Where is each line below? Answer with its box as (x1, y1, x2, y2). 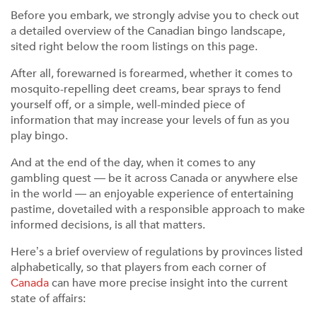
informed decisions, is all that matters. (11, 217, 205, 233)
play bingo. (11, 128, 68, 144)
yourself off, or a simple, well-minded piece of (11, 97, 245, 113)
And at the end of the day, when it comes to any (11, 155, 255, 171)
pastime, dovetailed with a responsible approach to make (11, 202, 305, 217)
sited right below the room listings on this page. (11, 39, 258, 54)
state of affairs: (11, 291, 86, 306)
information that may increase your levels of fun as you (11, 113, 289, 128)
